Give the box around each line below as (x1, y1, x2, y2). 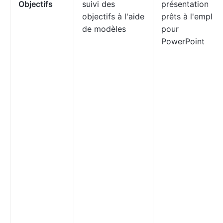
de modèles (82, 24, 126, 34)
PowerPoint (161, 36, 205, 46)
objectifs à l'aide (82, 11, 144, 21)
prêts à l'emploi (161, 11, 220, 21)
